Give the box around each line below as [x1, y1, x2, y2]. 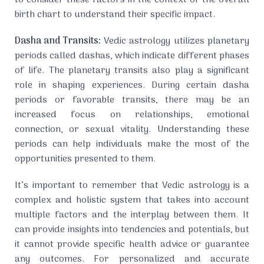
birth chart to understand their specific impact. [15, 7, 215, 23]
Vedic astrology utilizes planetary [100, 34, 250, 49]
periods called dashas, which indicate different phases [15, 48, 249, 64]
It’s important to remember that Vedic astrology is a [15, 178, 249, 194]
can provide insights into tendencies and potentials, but [15, 222, 249, 238]
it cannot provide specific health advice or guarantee [15, 237, 249, 253]
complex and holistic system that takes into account [15, 193, 249, 209]
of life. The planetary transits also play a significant [15, 63, 249, 79]
